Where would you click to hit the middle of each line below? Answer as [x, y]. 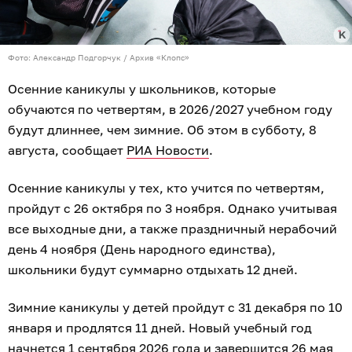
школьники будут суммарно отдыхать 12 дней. [153, 270]
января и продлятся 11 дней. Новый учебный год [160, 328]
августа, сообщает [67, 150]
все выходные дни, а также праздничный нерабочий [172, 229]
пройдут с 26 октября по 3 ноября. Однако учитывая [172, 209]
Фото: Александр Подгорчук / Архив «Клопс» [99, 58]
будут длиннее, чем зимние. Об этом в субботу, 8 [162, 130]
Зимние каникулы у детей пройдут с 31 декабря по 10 [175, 308]
